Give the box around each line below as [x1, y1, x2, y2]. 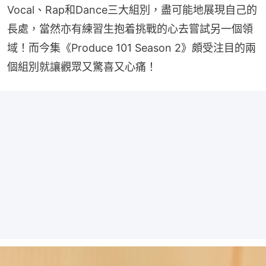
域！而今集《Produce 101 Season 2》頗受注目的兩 [7, 41, 256, 54]
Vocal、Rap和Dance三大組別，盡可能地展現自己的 [7, 3, 257, 16]
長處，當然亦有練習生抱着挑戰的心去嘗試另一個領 [7, 22, 253, 35]
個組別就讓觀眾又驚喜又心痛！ [7, 60, 157, 73]
